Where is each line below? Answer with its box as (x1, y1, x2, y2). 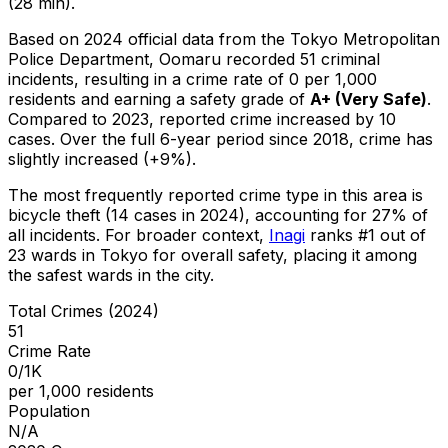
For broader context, (105, 224, 264, 245)
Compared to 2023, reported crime (8, 108, 277, 129)
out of (375, 224, 426, 245)
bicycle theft (8, 204, 100, 225)
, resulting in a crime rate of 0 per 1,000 (74, 68, 377, 89)
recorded (221, 48, 300, 69)
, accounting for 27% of (245, 204, 428, 225)
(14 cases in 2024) (100, 204, 245, 225)
